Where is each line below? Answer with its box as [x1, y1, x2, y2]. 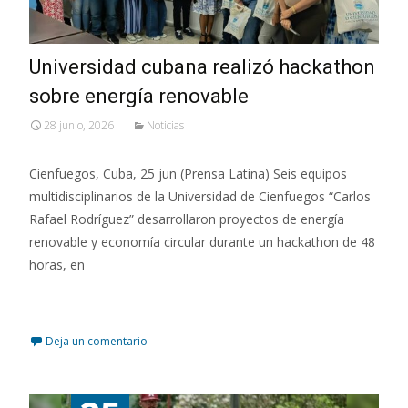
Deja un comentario [46, 332, 148, 349]
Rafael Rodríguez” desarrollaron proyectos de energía [29, 209, 344, 228]
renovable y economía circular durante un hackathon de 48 [29, 232, 375, 250]
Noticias [147, 117, 184, 133]
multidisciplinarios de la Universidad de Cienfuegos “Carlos [29, 187, 371, 205]
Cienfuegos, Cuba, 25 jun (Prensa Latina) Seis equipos [29, 164, 347, 182]
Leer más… [29, 289, 101, 307]
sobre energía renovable [29, 84, 249, 107]
